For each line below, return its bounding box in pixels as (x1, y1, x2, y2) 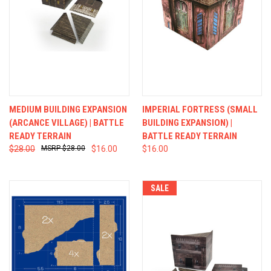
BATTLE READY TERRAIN (142, 130, 237, 142)
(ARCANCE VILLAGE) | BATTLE (9, 117, 124, 128)
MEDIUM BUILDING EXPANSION (9, 103, 127, 115)
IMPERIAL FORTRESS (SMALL (142, 103, 258, 115)
